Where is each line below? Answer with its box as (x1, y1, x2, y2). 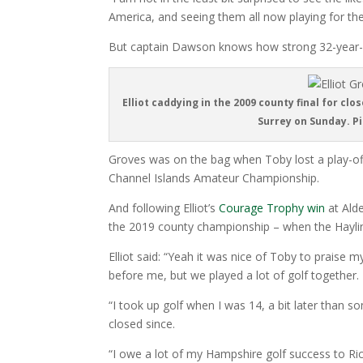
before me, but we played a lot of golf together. (109, 267, 360, 283)
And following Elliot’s (109, 200, 220, 216)
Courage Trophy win (219, 200, 326, 216)
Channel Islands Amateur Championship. (109, 170, 320, 186)
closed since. (109, 316, 176, 331)
